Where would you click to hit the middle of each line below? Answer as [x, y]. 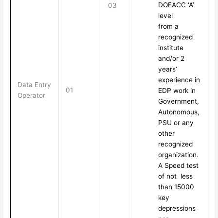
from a [168, 27]
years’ [167, 69]
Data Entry [34, 85]
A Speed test [178, 166]
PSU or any [176, 123]
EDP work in [177, 91]
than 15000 [176, 187]
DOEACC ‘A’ [176, 5]
